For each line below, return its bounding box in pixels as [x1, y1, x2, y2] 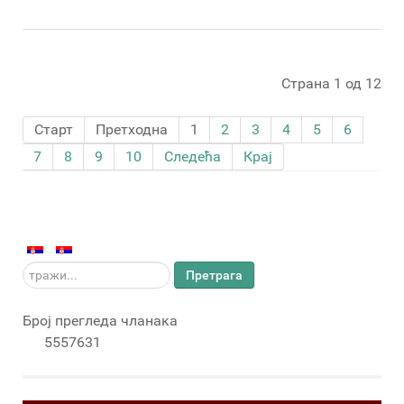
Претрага [186, 268, 243, 283]
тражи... [23, 263, 76, 281]
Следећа [164, 148, 221, 166]
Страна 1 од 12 [281, 75, 381, 93]
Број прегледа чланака [23, 312, 178, 330]
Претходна [96, 121, 168, 139]
